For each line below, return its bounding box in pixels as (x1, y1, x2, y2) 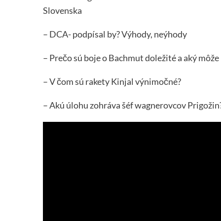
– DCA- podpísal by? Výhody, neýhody (43, 29, 187, 40)
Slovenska (43, 5, 82, 16)
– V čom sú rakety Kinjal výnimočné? (43, 76, 181, 87)
